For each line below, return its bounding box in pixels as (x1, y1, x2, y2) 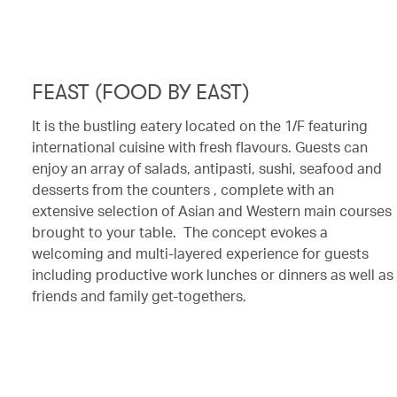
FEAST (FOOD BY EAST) (32, 80, 250, 105)
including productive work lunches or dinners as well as (32, 265, 393, 284)
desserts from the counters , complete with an (32, 180, 334, 198)
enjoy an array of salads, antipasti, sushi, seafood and (32, 159, 382, 177)
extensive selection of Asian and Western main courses (32, 201, 392, 220)
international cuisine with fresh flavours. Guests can (32, 137, 368, 156)
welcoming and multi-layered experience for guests (32, 244, 369, 262)
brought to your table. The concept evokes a (32, 222, 328, 241)
